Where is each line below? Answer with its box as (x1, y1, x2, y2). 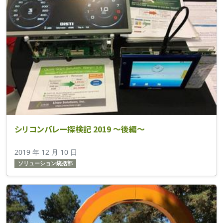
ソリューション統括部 (17, 160, 73, 167)
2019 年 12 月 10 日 (14, 147, 77, 157)
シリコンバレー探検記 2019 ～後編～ (14, 123, 145, 135)
